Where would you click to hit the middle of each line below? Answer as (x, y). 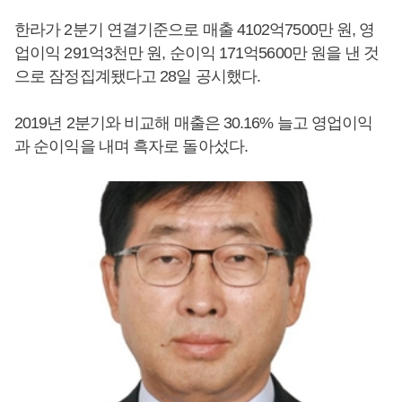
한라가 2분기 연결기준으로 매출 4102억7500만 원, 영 (195, 30)
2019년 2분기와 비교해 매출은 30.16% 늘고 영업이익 (194, 123)
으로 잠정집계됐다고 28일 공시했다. (138, 76)
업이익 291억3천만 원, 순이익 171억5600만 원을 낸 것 (197, 53)
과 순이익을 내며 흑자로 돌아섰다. (131, 146)
